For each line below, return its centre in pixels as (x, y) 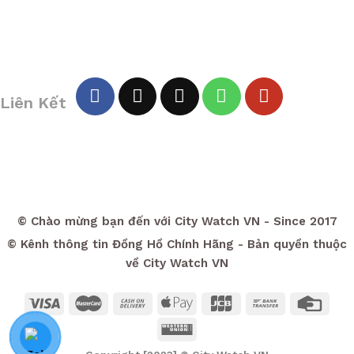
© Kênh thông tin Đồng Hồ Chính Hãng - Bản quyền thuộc (177, 244)
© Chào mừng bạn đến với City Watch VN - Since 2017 (177, 222)
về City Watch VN (177, 263)
